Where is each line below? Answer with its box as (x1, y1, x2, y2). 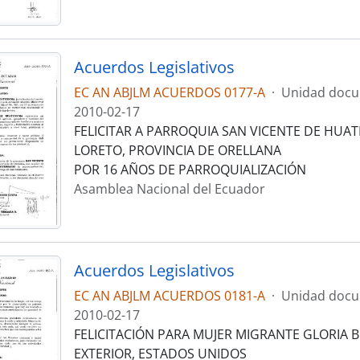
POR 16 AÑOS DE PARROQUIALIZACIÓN (73, 161, 306, 179)
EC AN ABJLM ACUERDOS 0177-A (73, 84, 265, 102)
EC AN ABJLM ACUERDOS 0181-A (73, 287, 265, 305)
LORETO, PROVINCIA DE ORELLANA (73, 141, 281, 160)
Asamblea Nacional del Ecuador (73, 180, 265, 198)
